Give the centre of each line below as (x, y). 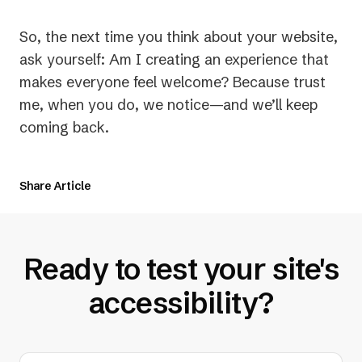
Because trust (277, 82)
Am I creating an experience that (219, 60)
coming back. (64, 128)
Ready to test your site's (181, 269)
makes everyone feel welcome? (124, 82)
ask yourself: (64, 60)
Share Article (55, 186)
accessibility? (181, 303)
